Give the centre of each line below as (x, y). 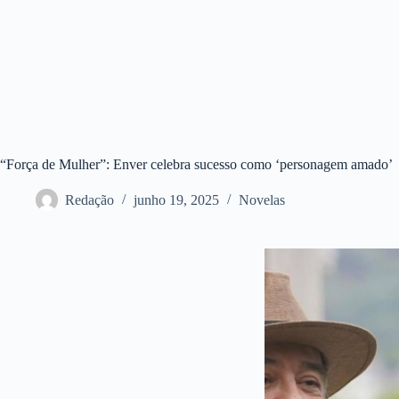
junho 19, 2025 (176, 200)
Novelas (262, 200)
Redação (90, 200)
